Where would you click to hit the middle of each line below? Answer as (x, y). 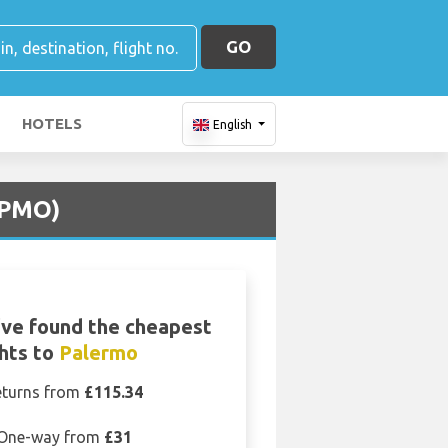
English (232, 124)
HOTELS (52, 123)
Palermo (99, 352)
